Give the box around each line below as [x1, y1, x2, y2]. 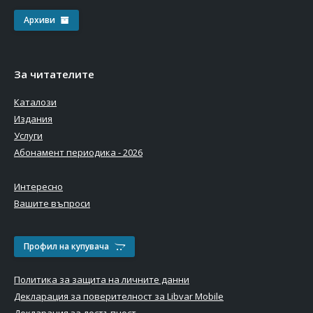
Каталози [14, 96, 57, 108]
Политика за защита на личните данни [14, 273, 189, 286]
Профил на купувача [24, 240, 109, 252]
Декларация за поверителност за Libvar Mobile [14, 290, 224, 303]
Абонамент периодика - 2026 [14, 146, 143, 159]
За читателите [14, 67, 94, 81]
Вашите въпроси [14, 197, 90, 210]
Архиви [24, 14, 55, 26]
